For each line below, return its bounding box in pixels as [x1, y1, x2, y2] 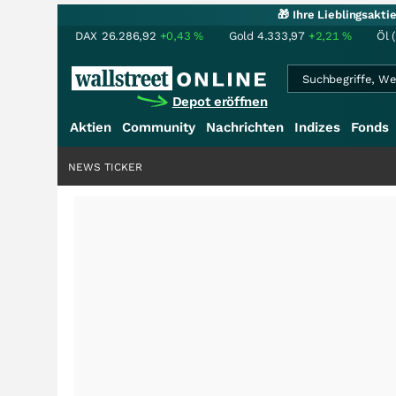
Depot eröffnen [171, 94, 268, 110]
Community [122, 119, 195, 135]
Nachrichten [206, 119, 284, 135]
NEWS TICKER [68, 161, 142, 173]
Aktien [70, 119, 111, 135]
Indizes [294, 119, 340, 135]
